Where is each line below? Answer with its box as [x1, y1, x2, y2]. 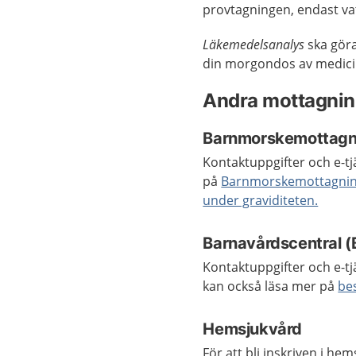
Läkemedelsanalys [203, 36, 305, 53]
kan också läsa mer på [203, 277, 339, 295]
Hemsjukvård [203, 319, 302, 339]
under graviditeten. [203, 192, 319, 209]
